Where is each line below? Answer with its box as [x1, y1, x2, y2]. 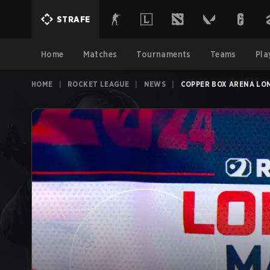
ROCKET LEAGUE [67, 80, 130, 89]
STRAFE [57, 14, 90, 24]
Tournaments [136, 49, 191, 59]
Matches [83, 49, 118, 59]
